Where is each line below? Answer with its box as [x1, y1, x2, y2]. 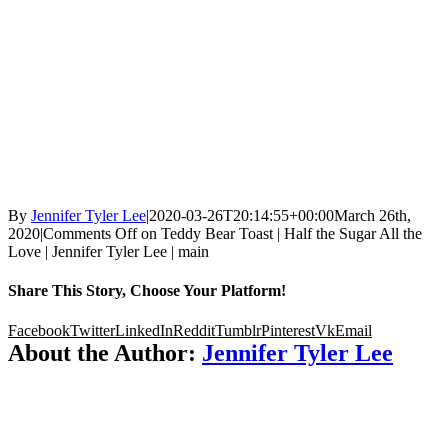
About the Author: [8, 339, 202, 366]
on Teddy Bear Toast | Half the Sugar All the [137, 225, 422, 242]
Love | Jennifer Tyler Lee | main [8, 243, 209, 260]
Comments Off [43, 225, 137, 242]
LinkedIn [115, 321, 173, 339]
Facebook [8, 321, 70, 339]
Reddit [173, 321, 215, 339]
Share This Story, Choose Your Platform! [8, 282, 286, 300]
